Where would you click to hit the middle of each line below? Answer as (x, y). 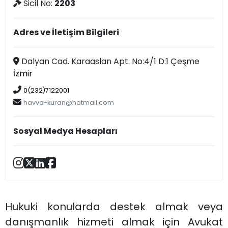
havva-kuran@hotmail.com (69, 103)
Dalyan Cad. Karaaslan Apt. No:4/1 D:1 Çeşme (110, 62)
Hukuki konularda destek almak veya (114, 206)
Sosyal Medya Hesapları (66, 131)
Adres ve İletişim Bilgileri (66, 33)
